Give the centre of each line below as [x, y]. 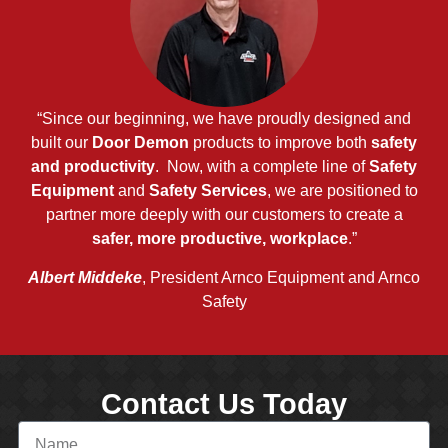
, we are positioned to [342, 191]
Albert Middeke [85, 277]
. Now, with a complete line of [262, 167]
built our [61, 143]
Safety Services [207, 191]
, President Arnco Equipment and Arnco [281, 277]
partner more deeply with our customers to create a [224, 215]
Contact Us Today [224, 404]
